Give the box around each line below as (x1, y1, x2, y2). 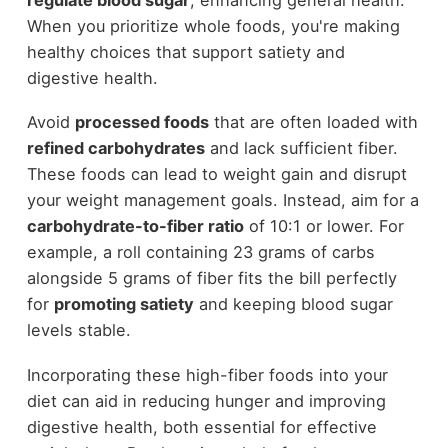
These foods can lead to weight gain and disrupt (26, 164, 407, 185)
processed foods (74, 112, 209, 133)
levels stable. (26, 320, 131, 341)
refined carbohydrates (26, 138, 205, 159)
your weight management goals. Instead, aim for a (26, 190, 419, 211)
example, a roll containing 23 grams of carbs (26, 242, 375, 263)
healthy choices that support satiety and (26, 41, 345, 62)
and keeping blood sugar (193, 294, 393, 315)
